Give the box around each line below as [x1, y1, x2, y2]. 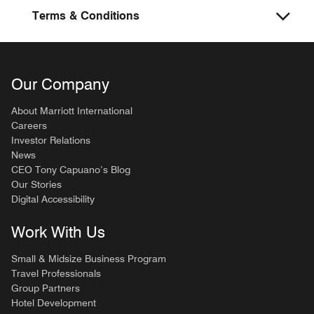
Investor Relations [11, 135, 90, 146]
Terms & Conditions [22, 9, 139, 22]
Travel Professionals [11, 268, 101, 279]
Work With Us [11, 223, 105, 241]
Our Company [11, 75, 109, 93]
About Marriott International [11, 105, 132, 116]
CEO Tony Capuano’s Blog [11, 164, 130, 175]
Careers [11, 120, 47, 131]
